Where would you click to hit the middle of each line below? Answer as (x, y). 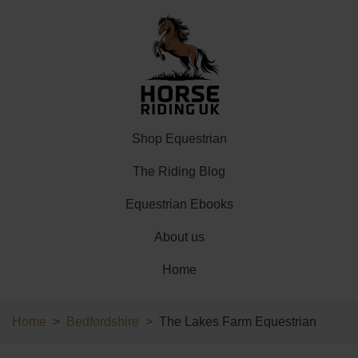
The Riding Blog (179, 171)
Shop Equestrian (179, 139)
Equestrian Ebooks (179, 204)
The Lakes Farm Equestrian (238, 322)
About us (179, 237)
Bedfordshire (103, 322)
